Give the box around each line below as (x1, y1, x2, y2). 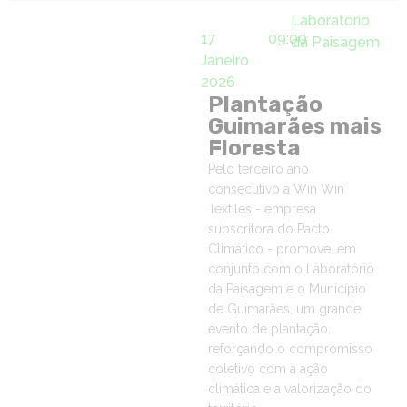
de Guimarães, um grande (207, 302, 361, 316)
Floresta (207, 135, 301, 161)
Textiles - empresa (207, 202, 316, 216)
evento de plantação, (207, 322, 331, 336)
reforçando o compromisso (207, 342, 372, 356)
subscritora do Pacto (207, 222, 330, 236)
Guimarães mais (207, 114, 382, 139)
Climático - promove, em (207, 242, 356, 256)
